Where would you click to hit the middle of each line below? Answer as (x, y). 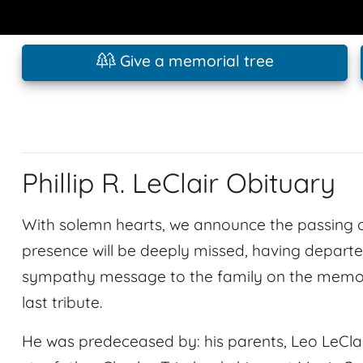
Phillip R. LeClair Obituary (179, 182)
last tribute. (62, 302)
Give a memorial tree (194, 61)
